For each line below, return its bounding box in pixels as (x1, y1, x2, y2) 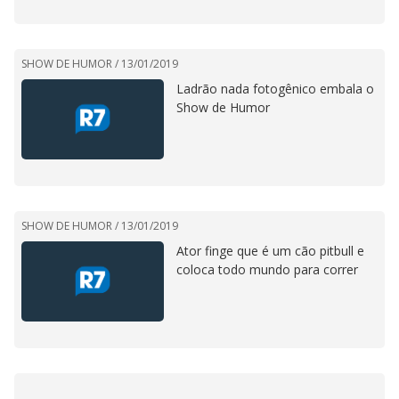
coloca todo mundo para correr (176, 261, 358, 279)
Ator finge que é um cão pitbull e (176, 242, 364, 260)
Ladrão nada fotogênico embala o (176, 80, 374, 98)
